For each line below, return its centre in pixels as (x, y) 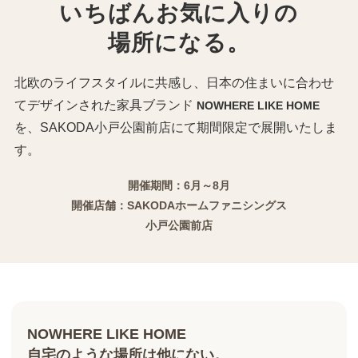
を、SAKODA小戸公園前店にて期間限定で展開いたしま (176, 128)
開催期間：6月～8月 (179, 186)
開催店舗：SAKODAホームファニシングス (179, 206)
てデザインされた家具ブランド (105, 105)
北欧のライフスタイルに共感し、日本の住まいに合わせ (174, 83)
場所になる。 (179, 43)
